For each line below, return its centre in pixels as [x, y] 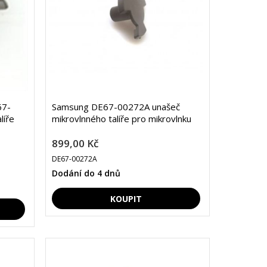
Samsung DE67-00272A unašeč [116, 107]
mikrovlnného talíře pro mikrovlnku [121, 119]
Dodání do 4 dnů [86, 173]
